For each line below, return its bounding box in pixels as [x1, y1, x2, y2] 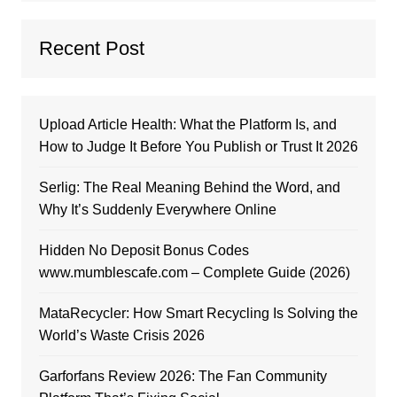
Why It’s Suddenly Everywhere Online [38, 202, 276, 218]
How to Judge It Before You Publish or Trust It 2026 [38, 139, 358, 155]
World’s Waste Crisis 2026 [38, 328, 205, 344]
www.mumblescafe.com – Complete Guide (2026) [38, 265, 350, 281]
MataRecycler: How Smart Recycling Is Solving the [38, 306, 358, 322]
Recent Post [38, 37, 144, 60]
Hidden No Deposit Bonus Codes [38, 243, 249, 259]
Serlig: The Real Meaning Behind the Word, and [38, 180, 340, 196]
